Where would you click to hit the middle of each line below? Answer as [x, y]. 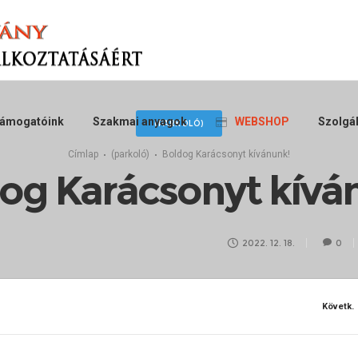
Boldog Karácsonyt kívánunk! [226, 154]
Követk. [338, 306]
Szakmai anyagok [140, 121]
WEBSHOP [263, 121]
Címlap [83, 154]
